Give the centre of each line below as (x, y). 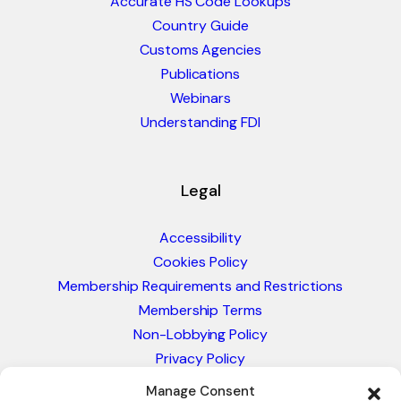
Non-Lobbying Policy (200, 335)
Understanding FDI (200, 123)
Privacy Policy (200, 359)
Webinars (200, 98)
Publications (200, 74)
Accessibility (200, 238)
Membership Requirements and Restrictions (200, 286)
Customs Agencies (200, 50)
